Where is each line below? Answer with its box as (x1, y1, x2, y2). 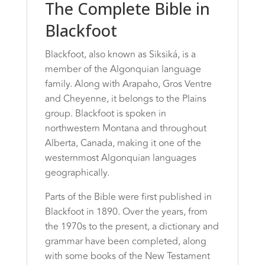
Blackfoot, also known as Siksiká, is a (44, 47, 196, 62)
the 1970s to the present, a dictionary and (44, 219, 219, 234)
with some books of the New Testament (44, 248, 210, 263)
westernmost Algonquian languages (44, 150, 196, 165)
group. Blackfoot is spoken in (44, 106, 166, 121)
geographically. (44, 165, 109, 180)
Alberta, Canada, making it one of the (44, 135, 201, 150)
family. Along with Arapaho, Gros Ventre (44, 76, 212, 91)
